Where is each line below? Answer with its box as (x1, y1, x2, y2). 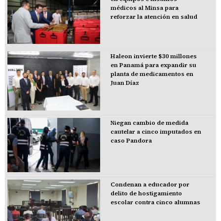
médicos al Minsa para (110, 3, 179, 12)
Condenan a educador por (110, 181, 189, 189)
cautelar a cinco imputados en (110, 128, 201, 136)
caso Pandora (110, 137, 152, 145)
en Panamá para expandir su (110, 61, 196, 70)
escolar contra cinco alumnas (110, 198, 200, 207)
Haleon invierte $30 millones (110, 52, 197, 61)
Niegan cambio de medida (110, 119, 188, 127)
